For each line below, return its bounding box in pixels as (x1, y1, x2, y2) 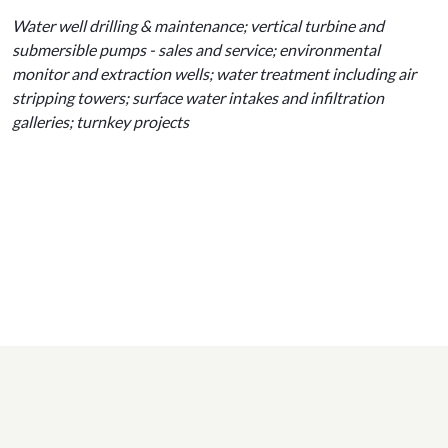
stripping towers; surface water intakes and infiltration (12, 88, 384, 108)
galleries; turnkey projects (12, 112, 189, 132)
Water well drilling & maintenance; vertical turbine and (12, 16, 384, 36)
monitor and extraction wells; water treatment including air (12, 64, 416, 84)
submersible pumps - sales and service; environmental (12, 40, 380, 60)
